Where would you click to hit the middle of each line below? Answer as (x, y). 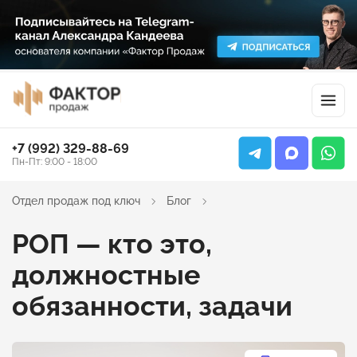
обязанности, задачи (152, 306)
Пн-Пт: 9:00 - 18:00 (55, 162)
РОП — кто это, (112, 244)
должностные (106, 275)
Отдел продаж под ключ (76, 201)
